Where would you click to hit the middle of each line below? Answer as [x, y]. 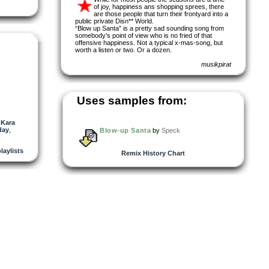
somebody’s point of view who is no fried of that [144, 35]
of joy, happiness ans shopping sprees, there [159, 6]
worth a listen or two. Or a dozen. [123, 50]
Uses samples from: [132, 100]
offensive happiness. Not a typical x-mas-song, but [149, 42]
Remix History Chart [153, 153]
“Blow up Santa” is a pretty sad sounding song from [150, 28]
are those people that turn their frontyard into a [161, 14]
